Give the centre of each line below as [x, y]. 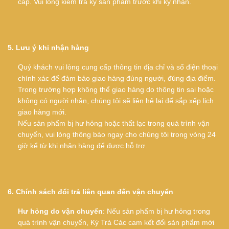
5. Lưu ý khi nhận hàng [48, 48]
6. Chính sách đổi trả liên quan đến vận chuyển [90, 192]
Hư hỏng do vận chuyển [60, 211]
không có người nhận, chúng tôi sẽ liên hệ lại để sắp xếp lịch [116, 101]
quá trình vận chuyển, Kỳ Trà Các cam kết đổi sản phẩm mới [116, 222]
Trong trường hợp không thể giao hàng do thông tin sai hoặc [116, 89]
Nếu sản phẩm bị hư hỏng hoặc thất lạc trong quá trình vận [114, 123]
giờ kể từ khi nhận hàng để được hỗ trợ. [83, 146]
